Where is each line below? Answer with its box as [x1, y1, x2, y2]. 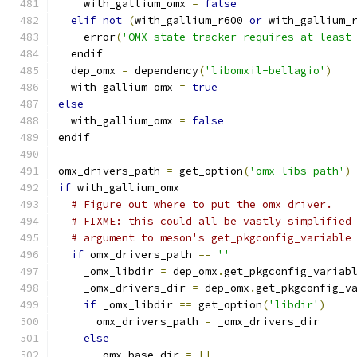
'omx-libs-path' [249, 164, 345, 178]
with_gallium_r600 [135, 14, 249, 27]
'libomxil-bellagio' [205, 64, 326, 77]
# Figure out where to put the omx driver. [71, 198, 332, 211]
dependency [128, 64, 198, 77]
